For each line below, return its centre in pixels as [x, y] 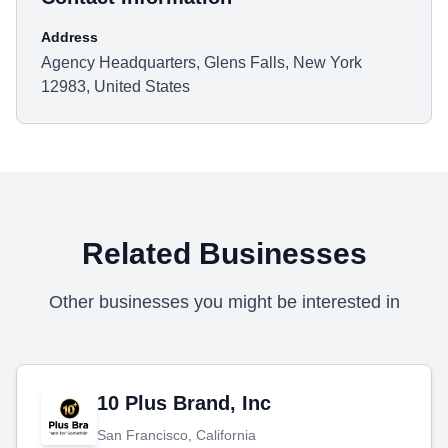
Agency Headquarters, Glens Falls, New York [201, 62]
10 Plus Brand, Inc [184, 403]
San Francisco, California [176, 435]
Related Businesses [224, 253]
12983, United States [115, 86]
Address [69, 37]
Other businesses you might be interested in [224, 302]
